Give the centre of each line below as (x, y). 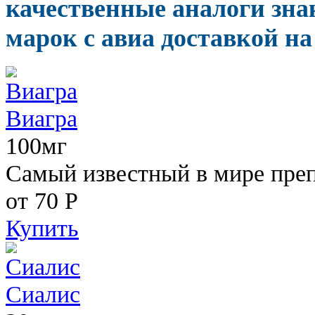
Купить (42, 227)
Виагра (41, 118)
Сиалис (43, 294)
